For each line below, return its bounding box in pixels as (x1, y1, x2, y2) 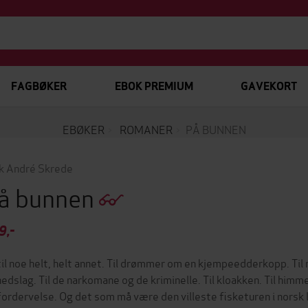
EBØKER (62, 121, 104, 137)
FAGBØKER (11, 79, 67, 93)
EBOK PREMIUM (114, 79, 193, 93)
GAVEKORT (240, 79, 297, 93)
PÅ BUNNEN (185, 121, 246, 137)
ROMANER (119, 121, 173, 137)
